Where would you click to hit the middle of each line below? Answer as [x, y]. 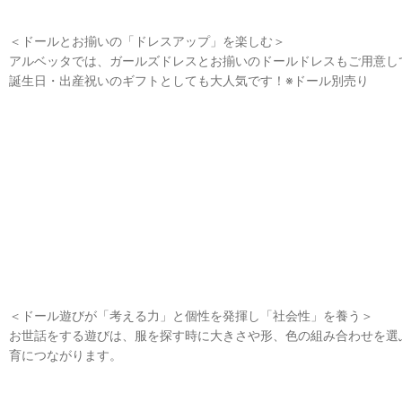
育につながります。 [66, 355]
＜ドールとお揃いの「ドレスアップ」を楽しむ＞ [147, 41]
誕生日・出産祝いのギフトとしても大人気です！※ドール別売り [189, 81]
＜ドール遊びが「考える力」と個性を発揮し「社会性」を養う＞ [191, 316]
